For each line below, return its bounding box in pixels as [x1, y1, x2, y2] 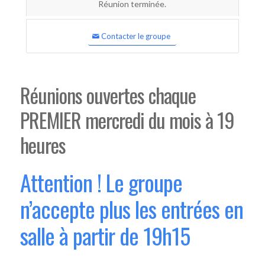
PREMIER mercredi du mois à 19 [20, 105, 234, 135]
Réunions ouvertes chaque [20, 80, 196, 110]
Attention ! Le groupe [20, 166, 182, 199]
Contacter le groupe [101, 31, 171, 41]
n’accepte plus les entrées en [20, 192, 243, 225]
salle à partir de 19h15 [20, 219, 190, 252]
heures [20, 130, 66, 160]
